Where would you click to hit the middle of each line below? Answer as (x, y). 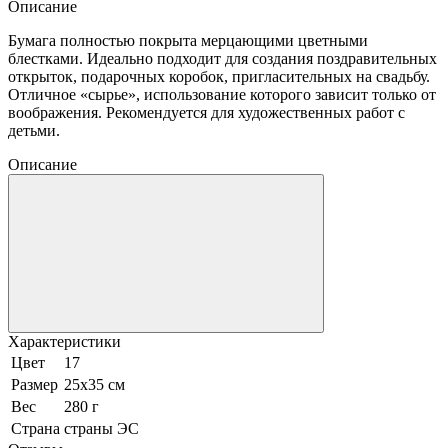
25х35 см (94, 384)
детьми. (36, 130)
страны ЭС (101, 428)
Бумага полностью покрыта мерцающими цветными (188, 40)
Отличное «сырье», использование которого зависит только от (222, 94)
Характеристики (64, 341)
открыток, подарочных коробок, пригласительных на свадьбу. (219, 76)
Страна (35, 428)
